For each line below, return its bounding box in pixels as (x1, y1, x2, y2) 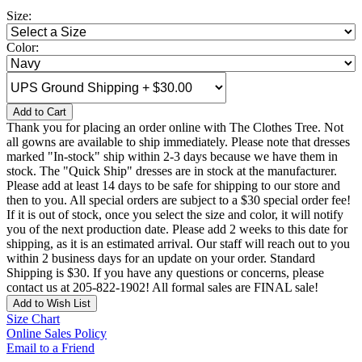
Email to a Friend (6, 341, 95, 356)
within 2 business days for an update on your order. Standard (6, 251, 315, 266)
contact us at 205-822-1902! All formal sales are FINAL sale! (6, 280, 318, 295)
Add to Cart (13, 106, 66, 119)
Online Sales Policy (6, 326, 107, 341)
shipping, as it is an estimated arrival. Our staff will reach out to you (6, 237, 350, 251)
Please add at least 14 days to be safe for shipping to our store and (6, 179, 340, 193)
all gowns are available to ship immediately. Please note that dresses (6, 135, 350, 149)
